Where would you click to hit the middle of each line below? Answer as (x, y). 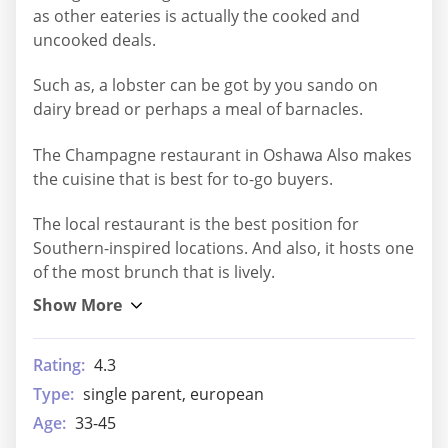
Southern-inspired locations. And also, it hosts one (223, 248)
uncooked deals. (94, 39)
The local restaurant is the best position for (196, 224)
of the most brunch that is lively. (154, 272)
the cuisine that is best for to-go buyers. (183, 178)
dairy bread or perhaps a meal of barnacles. (198, 109)
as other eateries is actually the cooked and (196, 15)
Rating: (59, 365)
